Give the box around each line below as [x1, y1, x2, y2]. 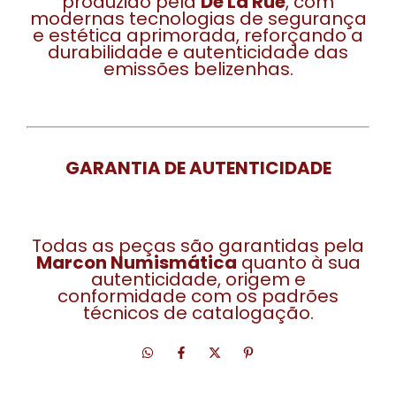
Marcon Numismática [35, 250, 237, 275]
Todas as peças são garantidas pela [32, 233, 364, 258]
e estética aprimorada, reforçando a [33, 23, 363, 48]
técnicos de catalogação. [82, 301, 314, 325]
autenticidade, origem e [90, 267, 306, 292]
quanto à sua [236, 250, 361, 275]
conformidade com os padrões [57, 284, 339, 308]
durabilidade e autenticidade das [48, 40, 348, 65]
